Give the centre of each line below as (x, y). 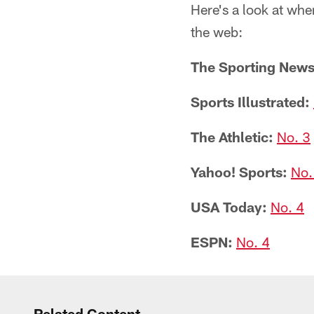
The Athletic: (232, 137)
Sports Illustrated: (250, 102)
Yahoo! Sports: (239, 172)
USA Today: (229, 207)
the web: (217, 32)
